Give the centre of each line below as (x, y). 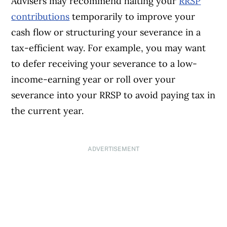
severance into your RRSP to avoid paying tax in (113, 95)
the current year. (49, 111)
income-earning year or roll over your (93, 80)
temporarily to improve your (133, 17)
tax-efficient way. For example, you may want (109, 48)
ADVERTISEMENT (113, 149)
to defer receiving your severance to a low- (104, 64)
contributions (41, 17)
